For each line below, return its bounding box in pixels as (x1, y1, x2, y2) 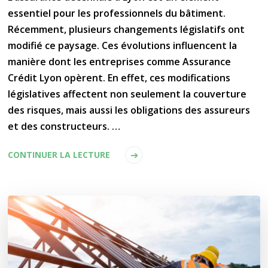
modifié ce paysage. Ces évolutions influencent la (8, 38, 237, 52)
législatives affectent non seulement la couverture (8, 87, 247, 100)
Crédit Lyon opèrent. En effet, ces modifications (8, 71, 231, 84)
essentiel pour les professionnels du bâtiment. (8, 6, 226, 20)
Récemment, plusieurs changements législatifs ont (8, 22, 245, 36)
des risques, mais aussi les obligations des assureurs (8, 103, 251, 117)
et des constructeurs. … (8, 119, 121, 133)
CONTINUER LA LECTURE (8, 148, 111, 160)
